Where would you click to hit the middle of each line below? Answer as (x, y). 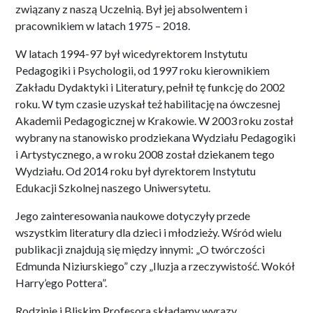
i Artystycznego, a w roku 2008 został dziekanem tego (145, 154)
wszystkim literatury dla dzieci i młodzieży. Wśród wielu (148, 232)
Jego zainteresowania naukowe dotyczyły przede (133, 215)
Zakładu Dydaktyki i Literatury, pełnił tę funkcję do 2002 (150, 87)
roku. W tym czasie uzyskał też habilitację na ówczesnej (148, 103)
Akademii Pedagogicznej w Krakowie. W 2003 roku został (154, 120)
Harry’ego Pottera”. (61, 282)
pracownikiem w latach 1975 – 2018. (103, 25)
